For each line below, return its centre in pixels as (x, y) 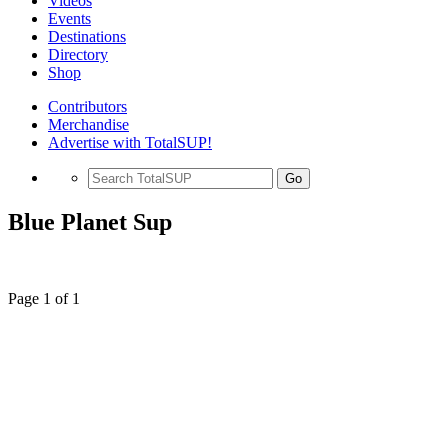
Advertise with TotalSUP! (130, 142)
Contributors (87, 106)
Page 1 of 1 (44, 298)
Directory (78, 54)
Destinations (87, 36)
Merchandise (88, 124)
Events (69, 18)
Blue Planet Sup (90, 221)
